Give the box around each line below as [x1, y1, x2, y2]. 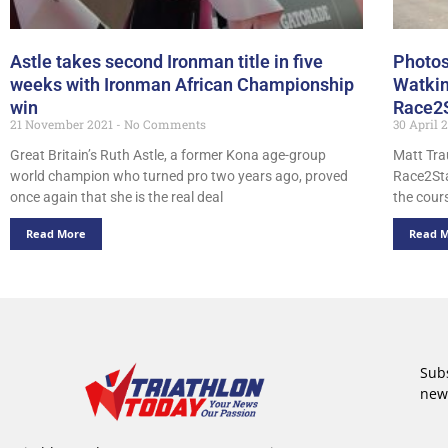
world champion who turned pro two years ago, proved [10, 168, 348, 185]
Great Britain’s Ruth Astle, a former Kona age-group [10, 147, 326, 164]
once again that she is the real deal [10, 189, 223, 206]
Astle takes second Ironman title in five [10, 50, 323, 72]
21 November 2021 [10, 116, 116, 133]
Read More [26, 226, 86, 242]
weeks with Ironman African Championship [10, 73, 354, 95]
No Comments [121, 116, 206, 133]
